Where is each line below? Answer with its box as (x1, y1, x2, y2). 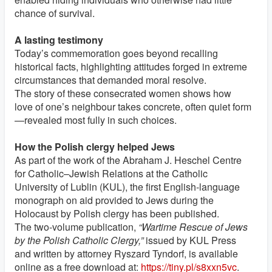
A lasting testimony (15, 32, 103, 47)
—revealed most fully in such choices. (15, 112, 177, 127)
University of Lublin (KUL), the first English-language (15, 179, 240, 194)
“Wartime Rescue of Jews (138, 219, 248, 234)
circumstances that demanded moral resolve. (15, 72, 209, 87)
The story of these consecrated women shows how (15, 86, 231, 100)
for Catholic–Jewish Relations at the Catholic (15, 166, 208, 180)
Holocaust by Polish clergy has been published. (15, 206, 219, 220)
